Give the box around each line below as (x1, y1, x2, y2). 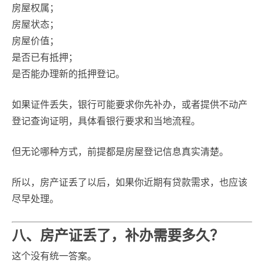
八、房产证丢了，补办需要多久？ (12, 227, 224, 243)
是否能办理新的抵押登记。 (12, 69, 125, 79)
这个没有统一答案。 (12, 251, 97, 261)
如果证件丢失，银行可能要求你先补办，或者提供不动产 (12, 100, 247, 110)
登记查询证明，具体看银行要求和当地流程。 (12, 116, 200, 126)
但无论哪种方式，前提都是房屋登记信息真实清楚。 (12, 147, 229, 157)
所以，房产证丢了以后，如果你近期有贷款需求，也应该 (12, 177, 247, 187)
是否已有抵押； (12, 52, 78, 62)
